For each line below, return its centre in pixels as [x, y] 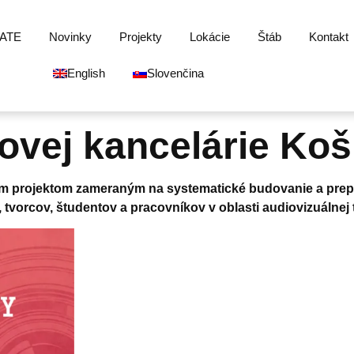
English [86, 73]
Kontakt [329, 37]
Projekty [141, 37]
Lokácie [210, 37]
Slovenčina [175, 73]
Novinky [71, 37]
